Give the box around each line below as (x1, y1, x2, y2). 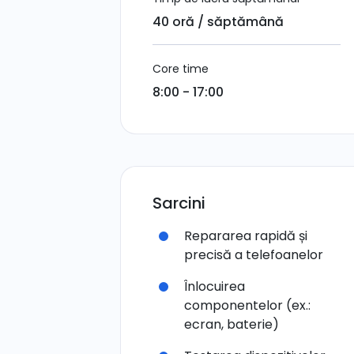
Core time (153, 61, 209, 77)
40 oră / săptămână (153, 13, 284, 31)
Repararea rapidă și (184, 227, 307, 245)
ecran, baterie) (184, 315, 279, 333)
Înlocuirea (184, 277, 245, 296)
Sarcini (153, 192, 205, 214)
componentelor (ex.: (184, 296, 311, 314)
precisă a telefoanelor (184, 246, 323, 264)
